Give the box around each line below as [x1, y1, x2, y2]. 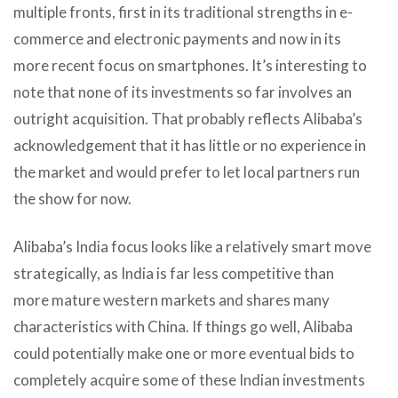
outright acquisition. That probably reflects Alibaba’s [13, 108, 362, 128]
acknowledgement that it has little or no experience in [13, 135, 366, 155]
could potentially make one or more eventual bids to [13, 343, 354, 362]
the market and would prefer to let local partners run [13, 162, 360, 181]
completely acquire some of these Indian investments [13, 370, 365, 389]
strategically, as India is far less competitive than [13, 263, 334, 283]
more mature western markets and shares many [13, 290, 330, 309]
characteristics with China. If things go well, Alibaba [13, 316, 353, 336]
